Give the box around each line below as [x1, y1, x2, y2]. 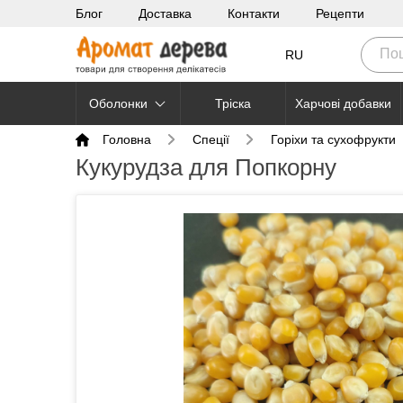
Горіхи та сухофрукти [271, 132, 396, 147]
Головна [103, 132, 151, 147]
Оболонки [88, 96, 148, 111]
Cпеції [193, 132, 229, 147]
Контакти [228, 6, 280, 21]
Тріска [215, 96, 252, 111]
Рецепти [316, 6, 364, 21]
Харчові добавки [294, 96, 391, 111]
